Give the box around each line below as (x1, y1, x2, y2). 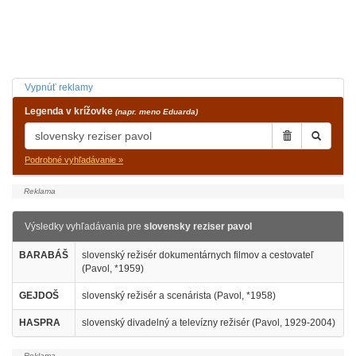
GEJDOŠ (19, 290, 59, 301)
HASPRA (19, 317, 60, 328)
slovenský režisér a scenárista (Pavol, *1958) (82, 290, 276, 301)
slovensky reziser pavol (144, 221, 252, 232)
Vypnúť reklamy (25, 82, 93, 93)
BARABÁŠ (19, 250, 68, 261)
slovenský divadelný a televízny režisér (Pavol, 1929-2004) (82, 317, 335, 328)
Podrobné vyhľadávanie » (25, 155, 123, 164)
